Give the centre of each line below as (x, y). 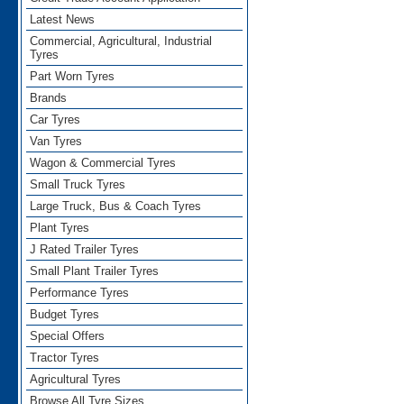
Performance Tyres (80, 293)
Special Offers (68, 336)
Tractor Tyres (65, 358)
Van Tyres (56, 142)
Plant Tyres (60, 228)
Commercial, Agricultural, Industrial (121, 41)
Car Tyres (55, 120)
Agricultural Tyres (76, 380)
